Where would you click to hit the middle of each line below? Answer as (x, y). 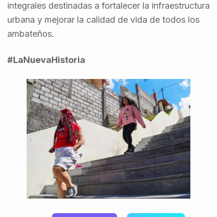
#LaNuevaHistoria (46, 60)
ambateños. (31, 34)
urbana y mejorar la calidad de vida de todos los (103, 20)
